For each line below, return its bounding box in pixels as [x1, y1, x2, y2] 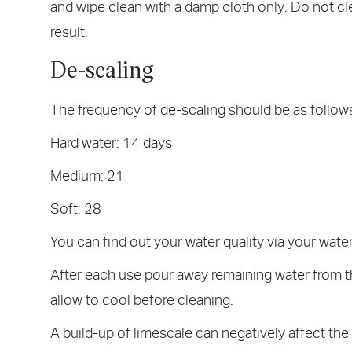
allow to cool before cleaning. [50, 291, 233, 308]
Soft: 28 [50, 200, 101, 217]
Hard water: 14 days [50, 134, 172, 151]
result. [50, 24, 88, 40]
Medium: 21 [50, 167, 124, 184]
